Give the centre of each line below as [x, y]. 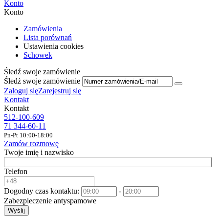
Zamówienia [43, 28]
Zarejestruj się [60, 90]
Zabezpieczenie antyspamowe [50, 200]
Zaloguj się [21, 90]
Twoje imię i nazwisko [39, 152]
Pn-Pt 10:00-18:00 [28, 135]
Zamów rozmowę [31, 143]
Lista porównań [48, 37]
